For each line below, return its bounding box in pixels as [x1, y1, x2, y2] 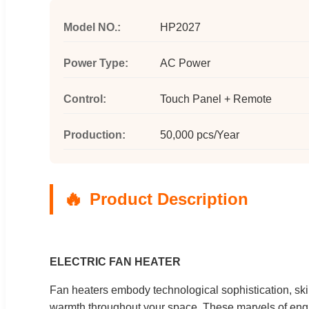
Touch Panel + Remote [160, 92, 272, 105]
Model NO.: [63, 21, 121, 33]
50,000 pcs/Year [160, 128, 239, 141]
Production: [63, 128, 126, 141]
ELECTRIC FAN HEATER [50, 255, 181, 268]
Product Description [90, 189, 248, 208]
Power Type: [63, 57, 128, 69]
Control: [63, 92, 106, 105]
